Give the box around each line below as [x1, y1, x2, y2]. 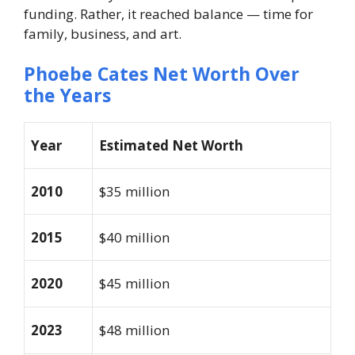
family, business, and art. [24, 24, 181, 43]
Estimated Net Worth [99, 136, 243, 155]
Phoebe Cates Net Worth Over [24, 61, 300, 87]
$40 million [99, 228, 170, 247]
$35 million [99, 182, 170, 201]
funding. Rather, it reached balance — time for [24, 4, 313, 23]
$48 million [99, 321, 170, 340]
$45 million [99, 274, 170, 293]
